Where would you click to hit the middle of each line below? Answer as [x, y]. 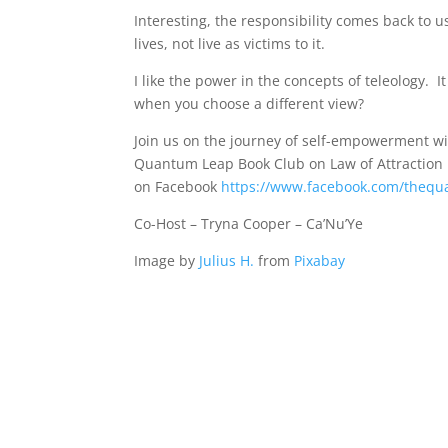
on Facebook [178, 187]
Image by [167, 261]
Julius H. [227, 261]
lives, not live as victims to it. [230, 44]
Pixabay [320, 261]
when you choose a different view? [249, 104]
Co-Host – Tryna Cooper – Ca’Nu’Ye [249, 224]
